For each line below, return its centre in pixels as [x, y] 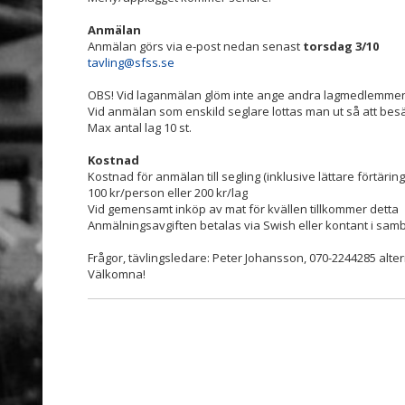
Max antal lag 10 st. [140, 127]
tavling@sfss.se [131, 62]
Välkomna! [117, 274]
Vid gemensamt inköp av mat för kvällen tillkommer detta [243, 209]
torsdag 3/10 [339, 46]
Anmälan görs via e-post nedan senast [194, 46]
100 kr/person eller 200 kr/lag [168, 193]
